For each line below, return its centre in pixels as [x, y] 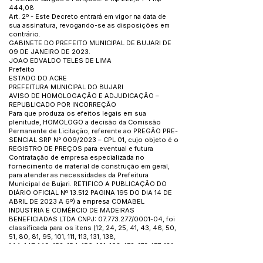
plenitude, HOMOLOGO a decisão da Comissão [85, 122]
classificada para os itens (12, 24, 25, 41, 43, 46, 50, [92, 228]
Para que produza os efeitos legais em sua [77, 113]
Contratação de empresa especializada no [77, 157]
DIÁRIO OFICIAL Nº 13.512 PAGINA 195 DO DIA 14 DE [90, 193]
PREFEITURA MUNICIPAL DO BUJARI [66, 87]
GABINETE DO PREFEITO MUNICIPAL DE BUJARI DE [90, 43]
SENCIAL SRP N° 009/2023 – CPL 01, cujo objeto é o [94, 140]
